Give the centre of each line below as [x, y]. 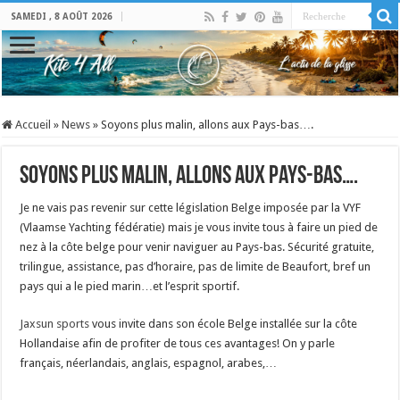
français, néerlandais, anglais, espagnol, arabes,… [149, 362]
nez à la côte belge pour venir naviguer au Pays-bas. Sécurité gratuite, [197, 246]
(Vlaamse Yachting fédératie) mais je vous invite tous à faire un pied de [199, 227]
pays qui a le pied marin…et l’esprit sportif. [130, 286]
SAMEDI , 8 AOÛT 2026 [62, 17]
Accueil [32, 124]
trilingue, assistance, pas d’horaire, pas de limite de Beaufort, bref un [196, 266]
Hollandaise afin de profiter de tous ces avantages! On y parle [178, 343]
